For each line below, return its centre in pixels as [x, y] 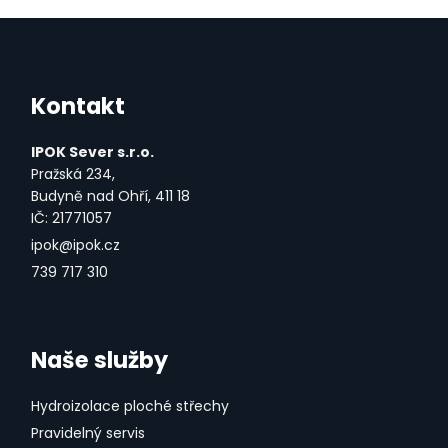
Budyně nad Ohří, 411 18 [110, 196]
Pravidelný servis [88, 433]
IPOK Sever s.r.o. [92, 152]
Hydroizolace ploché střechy [130, 406]
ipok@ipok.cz [75, 245]
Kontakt [78, 105]
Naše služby [99, 359]
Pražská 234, [73, 174]
